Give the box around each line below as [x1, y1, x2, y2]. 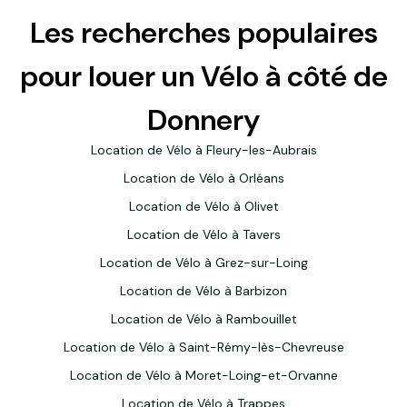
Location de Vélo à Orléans [123, 170, 284, 186]
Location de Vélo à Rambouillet [110, 311, 297, 327]
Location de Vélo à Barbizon [120, 283, 287, 299]
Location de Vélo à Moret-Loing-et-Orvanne [69, 367, 338, 383]
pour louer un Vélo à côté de [19, 57, 388, 95]
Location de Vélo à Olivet [128, 198, 279, 214]
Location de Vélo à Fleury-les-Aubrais [90, 142, 317, 158]
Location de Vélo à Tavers [126, 226, 281, 243]
